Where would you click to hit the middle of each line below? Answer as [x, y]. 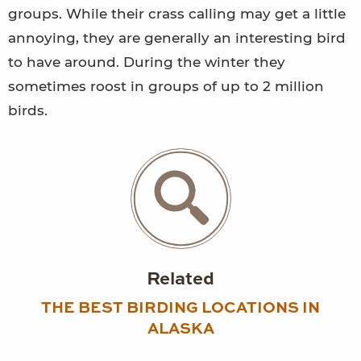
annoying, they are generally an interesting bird [177, 37]
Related [180, 279]
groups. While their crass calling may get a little [177, 13]
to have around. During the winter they [147, 62]
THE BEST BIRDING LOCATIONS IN [180, 308]
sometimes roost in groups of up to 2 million [166, 86]
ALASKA [180, 329]
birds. [28, 110]
